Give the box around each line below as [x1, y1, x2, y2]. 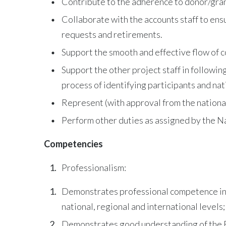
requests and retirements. [62, 28, 162, 40]
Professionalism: [62, 161, 126, 173]
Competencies [44, 138, 103, 149]
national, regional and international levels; [62, 200, 225, 212]
